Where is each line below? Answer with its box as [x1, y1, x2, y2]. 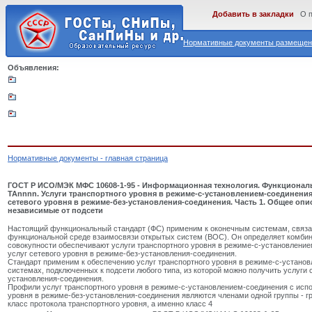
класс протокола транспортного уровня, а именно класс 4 [8, 299, 212, 309]
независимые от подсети [8, 205, 103, 214]
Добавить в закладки [212, 10, 294, 18]
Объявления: [8, 63, 59, 72]
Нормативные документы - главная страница [8, 154, 168, 162]
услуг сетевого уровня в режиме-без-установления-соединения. [8, 249, 237, 258]
